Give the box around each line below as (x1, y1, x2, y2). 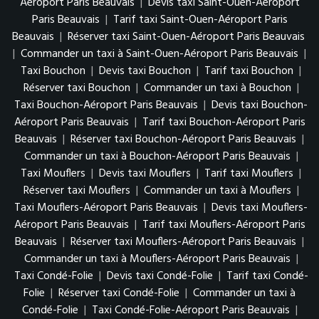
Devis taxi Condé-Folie (106, 267, 213, 286)
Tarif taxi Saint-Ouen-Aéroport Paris (113, 11, 288, 30)
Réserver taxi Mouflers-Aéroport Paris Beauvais (70, 233, 296, 252)
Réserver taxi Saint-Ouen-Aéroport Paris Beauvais (67, 28, 305, 47)
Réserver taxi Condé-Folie (58, 284, 179, 303)
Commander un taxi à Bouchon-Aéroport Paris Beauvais (23, 147, 291, 167)
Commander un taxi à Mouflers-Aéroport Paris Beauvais (23, 250, 291, 269)
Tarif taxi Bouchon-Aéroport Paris (142, 113, 305, 132)
